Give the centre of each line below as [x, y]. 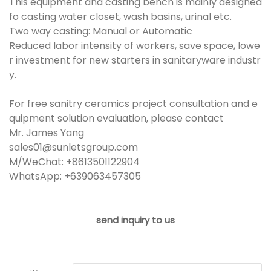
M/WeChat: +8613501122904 [74, 162]
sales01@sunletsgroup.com [73, 147]
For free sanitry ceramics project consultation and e [133, 103]
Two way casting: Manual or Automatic [101, 31]
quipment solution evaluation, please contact [116, 118]
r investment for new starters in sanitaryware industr [135, 60]
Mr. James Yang [47, 132]
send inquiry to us [135, 220]
